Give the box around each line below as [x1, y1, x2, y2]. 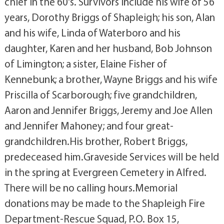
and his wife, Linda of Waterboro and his [4, 26, 180, 39]
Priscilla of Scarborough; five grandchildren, [4, 88, 197, 101]
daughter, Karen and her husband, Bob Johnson [4, 41, 212, 55]
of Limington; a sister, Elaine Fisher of [4, 57, 167, 70]
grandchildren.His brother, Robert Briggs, [4, 134, 187, 148]
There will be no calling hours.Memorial [4, 181, 177, 194]
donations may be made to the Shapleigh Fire [4, 196, 205, 210]
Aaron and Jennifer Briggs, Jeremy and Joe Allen [4, 103, 212, 117]
